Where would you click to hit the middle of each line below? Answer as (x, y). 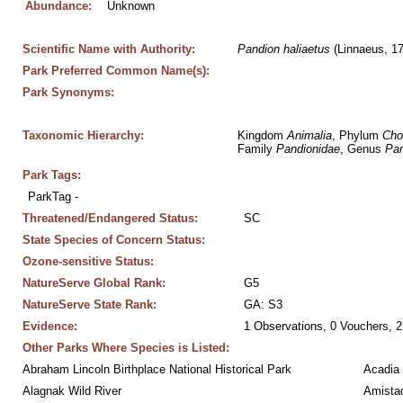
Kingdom (262, 135)
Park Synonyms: (68, 92)
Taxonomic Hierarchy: (83, 135)
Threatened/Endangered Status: (110, 218)
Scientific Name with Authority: (108, 49)
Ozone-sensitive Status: (88, 261)
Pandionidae (308, 149)
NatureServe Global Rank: (94, 283)
